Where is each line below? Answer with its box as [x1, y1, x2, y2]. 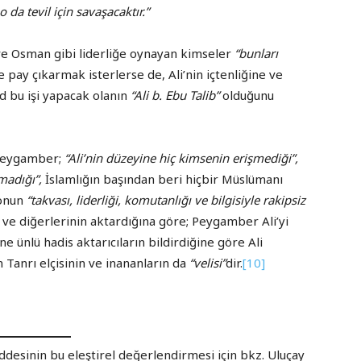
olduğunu [219, 87, 274, 104]
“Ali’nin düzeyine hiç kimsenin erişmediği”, [64, 150, 298, 167]
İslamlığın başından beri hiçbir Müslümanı [45, 171, 283, 188]
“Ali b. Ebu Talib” [131, 87, 219, 104]
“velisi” [189, 255, 226, 272]
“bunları [234, 45, 278, 62]
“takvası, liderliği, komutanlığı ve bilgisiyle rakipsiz [27, 192, 305, 209]
